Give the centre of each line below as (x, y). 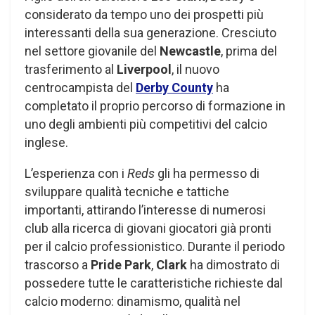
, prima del (249, 51)
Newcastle (190, 51)
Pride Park (121, 265)
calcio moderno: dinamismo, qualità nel (133, 302)
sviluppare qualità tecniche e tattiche (127, 192)
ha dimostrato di (235, 265)
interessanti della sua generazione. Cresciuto (150, 33)
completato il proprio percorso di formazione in (155, 106)
